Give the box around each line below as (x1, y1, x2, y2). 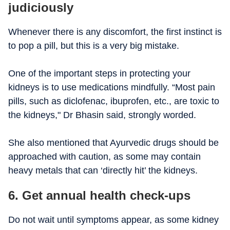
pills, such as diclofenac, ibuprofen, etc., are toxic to (8, 96, 219, 106)
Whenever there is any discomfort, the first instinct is (8, 27, 222, 37)
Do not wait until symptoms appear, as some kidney (8, 215, 219, 225)
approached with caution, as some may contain (8, 151, 201, 162)
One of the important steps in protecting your (8, 68, 190, 79)
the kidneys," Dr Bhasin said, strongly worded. (8, 110, 196, 120)
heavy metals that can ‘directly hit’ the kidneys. (8, 165, 198, 176)
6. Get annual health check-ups (8, 188, 190, 202)
